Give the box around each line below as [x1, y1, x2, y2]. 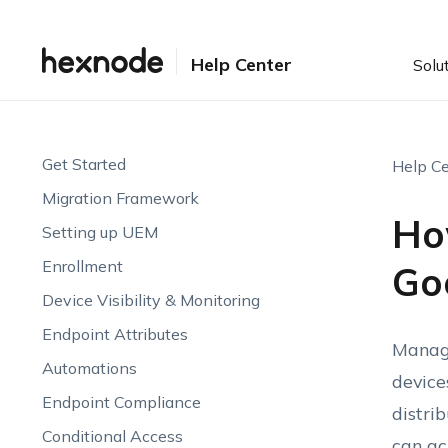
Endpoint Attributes [41, 324, 188, 344]
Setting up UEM [41, 222, 158, 242]
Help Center [190, 52, 292, 76]
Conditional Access [41, 426, 183, 446]
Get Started [41, 154, 126, 174]
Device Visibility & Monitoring [41, 290, 260, 310]
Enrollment [41, 256, 123, 276]
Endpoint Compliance [41, 392, 201, 412]
